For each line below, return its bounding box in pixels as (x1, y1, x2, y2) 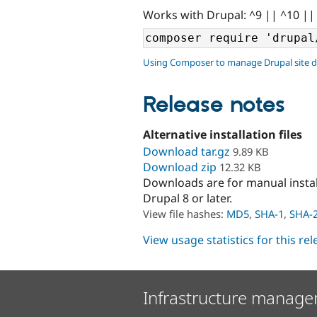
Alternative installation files (143, 126, 302, 142)
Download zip (143, 159, 217, 175)
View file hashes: (143, 207, 226, 221)
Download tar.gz (143, 144, 230, 160)
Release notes (143, 91, 285, 120)
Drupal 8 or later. (143, 190, 232, 207)
